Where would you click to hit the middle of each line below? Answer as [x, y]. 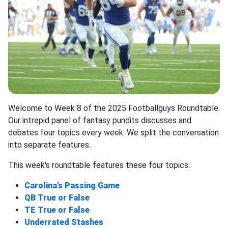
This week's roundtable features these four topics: [99, 165]
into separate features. [49, 145]
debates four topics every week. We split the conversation [113, 133]
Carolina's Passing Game [72, 186]
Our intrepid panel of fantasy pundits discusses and [100, 121]
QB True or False [57, 198]
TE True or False [57, 210]
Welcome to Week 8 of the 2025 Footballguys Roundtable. [114, 108]
